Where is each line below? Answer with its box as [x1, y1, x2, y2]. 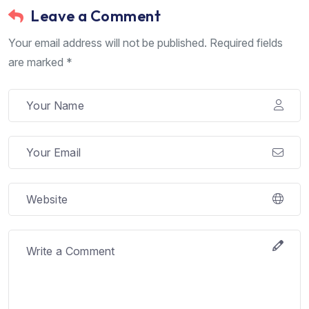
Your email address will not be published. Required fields [8, 35, 283, 50]
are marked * [8, 54, 72, 69]
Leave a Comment [30, 6, 161, 26]
